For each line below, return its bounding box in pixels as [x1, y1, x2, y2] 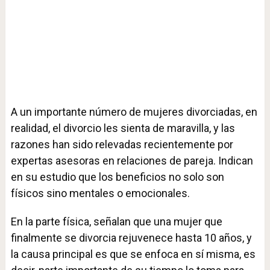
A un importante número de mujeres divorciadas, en [10, 105, 257, 119]
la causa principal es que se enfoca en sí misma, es [10, 248, 256, 261]
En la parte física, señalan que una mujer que [10, 215, 222, 228]
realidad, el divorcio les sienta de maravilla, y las [10, 122, 235, 135]
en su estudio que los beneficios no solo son [10, 171, 224, 184]
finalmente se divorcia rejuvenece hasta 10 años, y [10, 231, 252, 245]
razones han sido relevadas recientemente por [10, 138, 233, 151]
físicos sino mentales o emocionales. [10, 187, 190, 200]
